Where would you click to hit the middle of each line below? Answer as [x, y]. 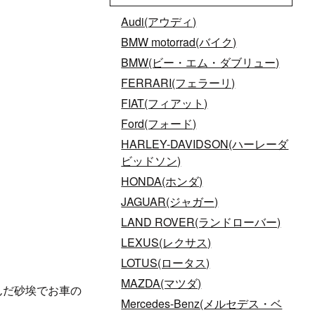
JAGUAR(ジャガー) [170, 201]
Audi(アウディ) [159, 21]
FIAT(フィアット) [165, 103]
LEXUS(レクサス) [166, 242]
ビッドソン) [151, 160]
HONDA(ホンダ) [162, 181]
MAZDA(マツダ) [161, 283]
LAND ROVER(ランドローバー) [201, 221]
